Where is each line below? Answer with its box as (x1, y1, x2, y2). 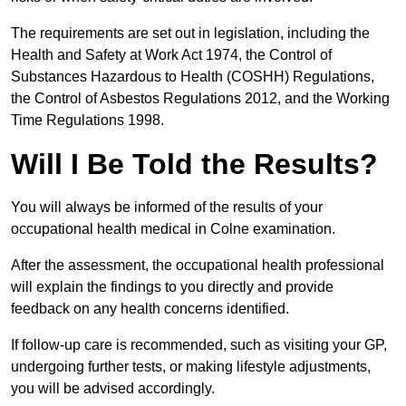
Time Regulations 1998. (11, 112, 164, 129)
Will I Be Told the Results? (11, 148, 378, 181)
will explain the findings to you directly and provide (11, 279, 333, 295)
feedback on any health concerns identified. (11, 301, 293, 317)
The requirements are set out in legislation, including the (11, 25, 370, 42)
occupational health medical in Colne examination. (11, 221, 339, 237)
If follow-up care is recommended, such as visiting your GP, (11, 337, 387, 353)
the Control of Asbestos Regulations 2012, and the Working (11, 91, 390, 107)
